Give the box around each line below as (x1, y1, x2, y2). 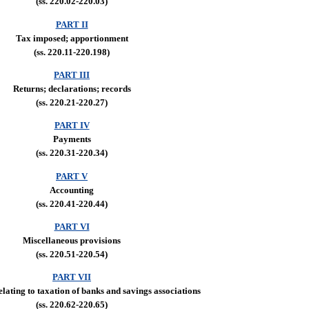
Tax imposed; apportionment (15, 32, 128, 43)
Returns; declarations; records (12, 83, 131, 94)
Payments (52, 134, 91, 145)
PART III (54, 69, 90, 80)
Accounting (50, 184, 94, 195)
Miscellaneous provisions (23, 235, 121, 246)
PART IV (54, 120, 90, 131)
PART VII (52, 272, 91, 283)
